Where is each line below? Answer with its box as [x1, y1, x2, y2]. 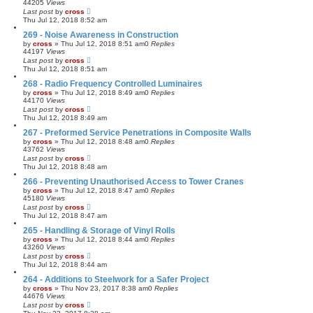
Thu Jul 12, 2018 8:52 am [23, 15, 107, 24]
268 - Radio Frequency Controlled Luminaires [23, 78, 203, 89]
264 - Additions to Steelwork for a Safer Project [23, 274, 209, 284]
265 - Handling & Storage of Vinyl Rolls [23, 225, 175, 235]
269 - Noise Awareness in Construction [23, 29, 178, 40]
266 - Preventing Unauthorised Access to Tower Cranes [23, 176, 244, 187]
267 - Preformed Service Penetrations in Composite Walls [23, 127, 252, 138]
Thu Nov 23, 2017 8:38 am [61, 284, 148, 292]
